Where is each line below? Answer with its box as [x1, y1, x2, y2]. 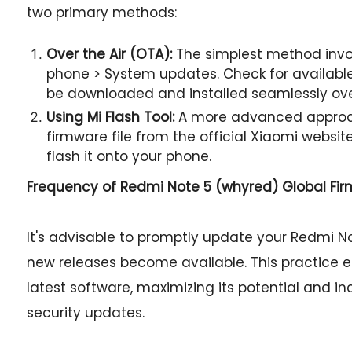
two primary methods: [26, 3, 177, 22]
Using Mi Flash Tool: [46, 108, 174, 126]
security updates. [26, 303, 145, 322]
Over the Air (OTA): [46, 45, 172, 64]
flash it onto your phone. [46, 147, 211, 166]
